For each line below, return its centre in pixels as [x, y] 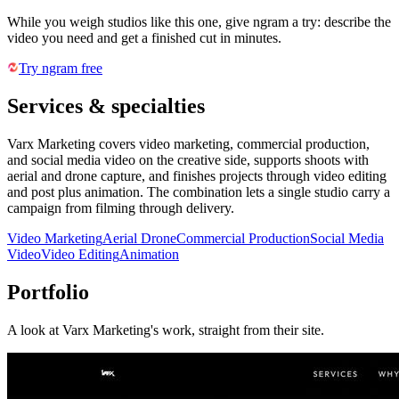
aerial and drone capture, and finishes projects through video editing [197, 175]
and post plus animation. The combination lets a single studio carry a [199, 191]
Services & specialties [106, 106]
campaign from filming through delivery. [121, 208]
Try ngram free [61, 69]
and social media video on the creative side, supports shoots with [188, 159]
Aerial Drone [139, 238]
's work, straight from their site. [237, 330]
